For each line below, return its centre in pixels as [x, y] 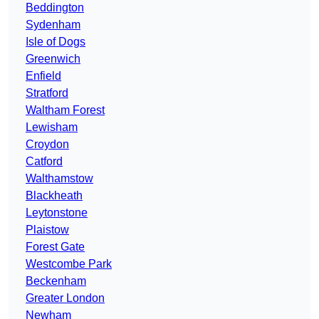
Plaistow [47, 230]
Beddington [55, 8]
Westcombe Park [69, 264]
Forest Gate [55, 247]
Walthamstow [59, 179]
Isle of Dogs [56, 42]
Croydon [47, 145]
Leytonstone [57, 213]
